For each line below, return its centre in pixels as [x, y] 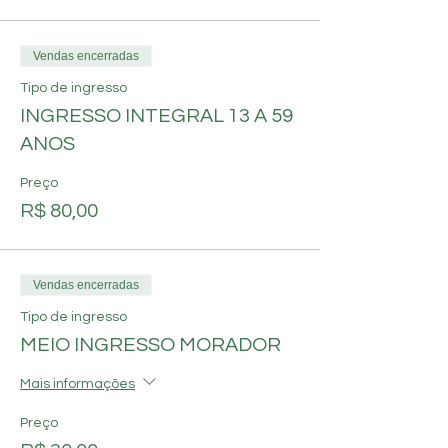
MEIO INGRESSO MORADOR [150, 345]
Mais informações [77, 384]
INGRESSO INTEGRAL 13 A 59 [156, 116]
